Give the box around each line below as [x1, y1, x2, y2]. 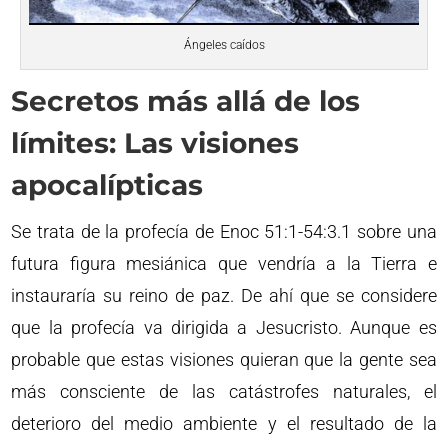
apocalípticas [11, 167, 204, 202]
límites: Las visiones [11, 125, 300, 160]
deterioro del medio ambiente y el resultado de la [11, 412, 437, 434]
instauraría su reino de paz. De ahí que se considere [11, 284, 437, 306]
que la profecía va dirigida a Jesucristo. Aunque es [11, 316, 437, 338]
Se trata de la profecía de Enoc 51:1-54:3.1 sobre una [11, 220, 437, 242]
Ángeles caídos [183, 37, 265, 52]
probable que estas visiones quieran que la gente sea [11, 348, 437, 370]
